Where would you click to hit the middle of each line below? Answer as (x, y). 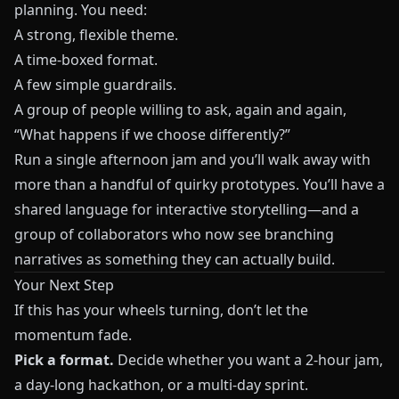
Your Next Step (64, 285)
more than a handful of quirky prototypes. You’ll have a (199, 185)
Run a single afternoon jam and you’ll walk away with (192, 160)
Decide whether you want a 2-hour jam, (248, 360)
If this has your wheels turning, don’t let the (161, 310)
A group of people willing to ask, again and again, (180, 110)
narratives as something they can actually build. (175, 260)
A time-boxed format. (86, 60)
